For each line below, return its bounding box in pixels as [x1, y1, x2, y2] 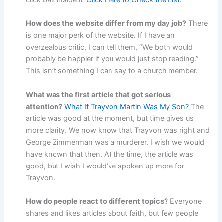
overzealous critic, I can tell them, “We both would [26, 43, 193, 52]
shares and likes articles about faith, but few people [26, 209, 199, 218]
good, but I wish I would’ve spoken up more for [26, 161, 185, 170]
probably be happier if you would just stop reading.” [26, 55, 199, 64]
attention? [26, 102, 63, 111]
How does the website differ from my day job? [26, 19, 187, 28]
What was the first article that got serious [26, 90, 171, 99]
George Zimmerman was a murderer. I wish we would [26, 137, 205, 147]
